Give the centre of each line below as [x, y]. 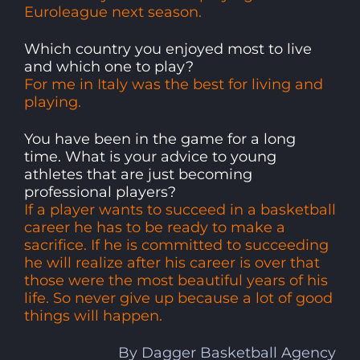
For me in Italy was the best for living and [174, 84]
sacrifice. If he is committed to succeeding [176, 245]
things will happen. [93, 315]
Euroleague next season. [113, 12]
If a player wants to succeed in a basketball [180, 209]
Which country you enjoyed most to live [168, 49]
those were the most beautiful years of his [176, 280]
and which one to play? [109, 66]
